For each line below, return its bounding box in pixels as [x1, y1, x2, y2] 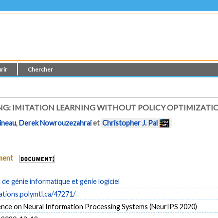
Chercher [28, 66, 54, 73]
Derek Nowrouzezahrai [19, 119, 92, 127]
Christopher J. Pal [102, 119, 158, 127]
